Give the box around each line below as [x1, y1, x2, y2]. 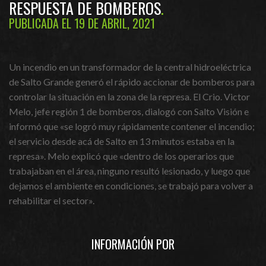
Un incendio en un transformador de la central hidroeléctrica [9, 61, 251, 72]
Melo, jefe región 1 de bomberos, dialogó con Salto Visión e [9, 106, 249, 117]
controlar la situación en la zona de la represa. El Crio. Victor [9, 91, 250, 102]
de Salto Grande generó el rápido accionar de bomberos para [9, 76, 255, 87]
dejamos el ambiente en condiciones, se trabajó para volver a [9, 180, 253, 191]
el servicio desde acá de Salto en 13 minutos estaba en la [9, 135, 235, 147]
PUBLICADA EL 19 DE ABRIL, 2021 [9, 14, 155, 32]
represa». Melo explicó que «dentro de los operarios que [9, 150, 234, 161]
